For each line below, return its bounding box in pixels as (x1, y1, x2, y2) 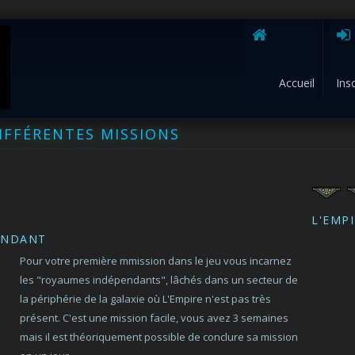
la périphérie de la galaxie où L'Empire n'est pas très (20, 292, 272, 306)
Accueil (279, 75, 315, 90)
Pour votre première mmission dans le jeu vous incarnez (20, 254, 292, 268)
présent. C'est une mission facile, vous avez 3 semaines (20, 311, 289, 325)
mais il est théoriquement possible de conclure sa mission (20, 330, 299, 344)
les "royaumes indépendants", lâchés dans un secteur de (20, 273, 299, 287)
